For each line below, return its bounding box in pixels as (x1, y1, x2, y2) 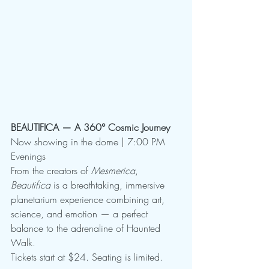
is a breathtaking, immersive (50, 178, 168, 192)
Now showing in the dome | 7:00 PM (11, 135, 168, 149)
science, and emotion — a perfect (11, 207, 151, 221)
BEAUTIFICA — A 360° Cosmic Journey (11, 121, 170, 134)
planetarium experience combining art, (11, 193, 168, 207)
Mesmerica (91, 164, 135, 178)
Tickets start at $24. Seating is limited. (11, 250, 163, 264)
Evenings (11, 150, 46, 163)
